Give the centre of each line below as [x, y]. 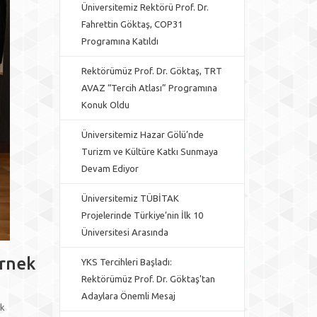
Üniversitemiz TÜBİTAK [130, 198]
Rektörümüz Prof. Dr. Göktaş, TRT [151, 71]
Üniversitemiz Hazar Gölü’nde [142, 134]
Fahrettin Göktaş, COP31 [132, 24]
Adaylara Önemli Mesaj [128, 296]
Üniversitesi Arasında [125, 232]
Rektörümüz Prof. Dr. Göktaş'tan [148, 279]
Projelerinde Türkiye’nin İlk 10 [142, 215]
